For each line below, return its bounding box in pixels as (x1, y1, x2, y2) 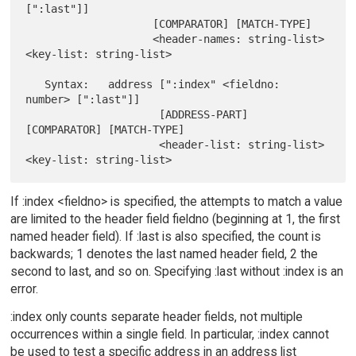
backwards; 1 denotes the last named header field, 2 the (10, 246, 318, 261)
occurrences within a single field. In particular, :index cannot (10, 326, 329, 342)
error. (10, 281, 38, 296)
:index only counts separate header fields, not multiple (10, 308, 303, 324)
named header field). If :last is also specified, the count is (10, 228, 321, 244)
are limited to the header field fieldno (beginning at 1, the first (10, 211, 340, 226)
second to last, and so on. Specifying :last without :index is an (10, 263, 343, 279)
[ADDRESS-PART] (25, 107, 160, 121)
